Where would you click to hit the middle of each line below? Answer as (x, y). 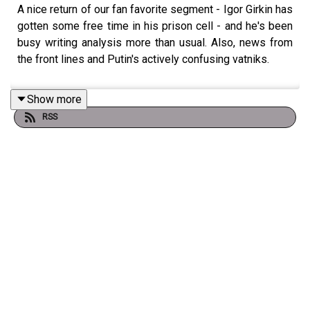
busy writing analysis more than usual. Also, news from (155, 42)
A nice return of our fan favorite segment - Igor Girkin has (155, 9)
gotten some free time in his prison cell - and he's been (155, 26)
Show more (54, 99)
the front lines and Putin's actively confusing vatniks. (143, 59)
